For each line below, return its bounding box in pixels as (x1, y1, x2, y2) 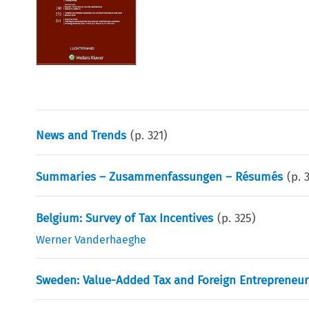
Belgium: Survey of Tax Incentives (36, 210, 214, 226)
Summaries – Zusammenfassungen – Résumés (36, 169, 283, 184)
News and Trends (36, 128, 127, 143)
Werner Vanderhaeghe (36, 232, 147, 246)
